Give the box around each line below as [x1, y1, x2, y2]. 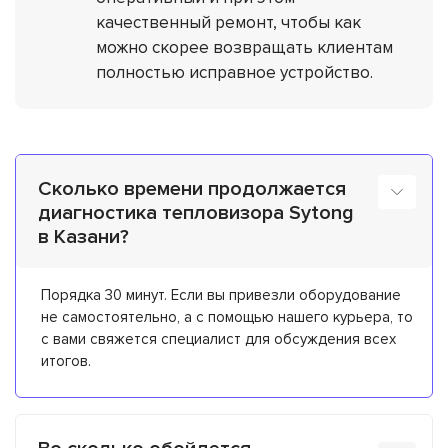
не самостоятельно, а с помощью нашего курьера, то [41, 307, 413, 326]
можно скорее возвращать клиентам [96, 36, 394, 58]
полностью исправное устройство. [96, 61, 374, 83]
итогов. [41, 351, 91, 370]
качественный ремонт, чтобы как [96, 11, 362, 33]
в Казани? [38, 224, 129, 249]
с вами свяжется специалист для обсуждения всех [41, 329, 396, 348]
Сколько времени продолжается [38, 176, 346, 201]
